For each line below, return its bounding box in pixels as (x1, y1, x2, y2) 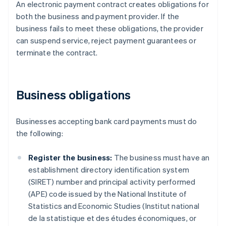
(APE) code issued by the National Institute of (28, 189, 187, 199)
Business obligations (16, 87, 131, 103)
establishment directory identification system (28, 164, 189, 175)
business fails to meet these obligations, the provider (16, 23, 203, 34)
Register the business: (28, 152, 112, 163)
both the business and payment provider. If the (16, 11, 180, 22)
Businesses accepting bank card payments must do (16, 116, 197, 127)
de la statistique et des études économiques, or (28, 213, 197, 223)
